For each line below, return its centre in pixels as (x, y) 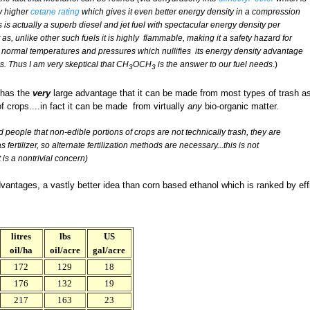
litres (21, 237)
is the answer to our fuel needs (215, 64)
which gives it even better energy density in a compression (190, 12)
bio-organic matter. (240, 107)
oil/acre (65, 250)
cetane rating (55, 12)
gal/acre (109, 250)
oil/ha (21, 250)
